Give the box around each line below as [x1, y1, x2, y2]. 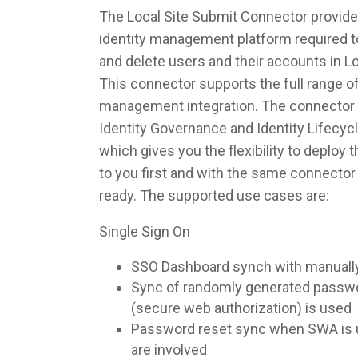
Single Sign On [99, 223, 190, 240]
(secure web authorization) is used [131, 300, 352, 316]
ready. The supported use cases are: [99, 187, 329, 204]
